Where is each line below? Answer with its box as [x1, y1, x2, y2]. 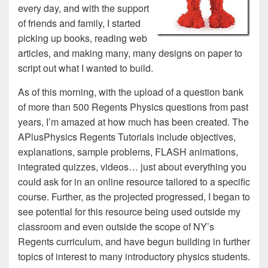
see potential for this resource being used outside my [18, 205, 240, 218]
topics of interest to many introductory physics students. [18, 249, 250, 263]
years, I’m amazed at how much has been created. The [18, 115, 249, 129]
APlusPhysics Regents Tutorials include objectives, [18, 130, 236, 144]
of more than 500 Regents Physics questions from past [18, 100, 248, 114]
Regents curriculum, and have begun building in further [18, 234, 250, 248]
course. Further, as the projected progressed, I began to [18, 190, 250, 203]
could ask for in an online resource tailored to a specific [18, 175, 250, 188]
